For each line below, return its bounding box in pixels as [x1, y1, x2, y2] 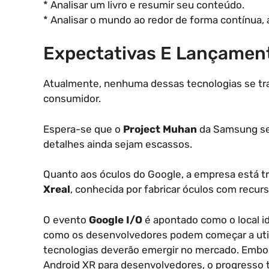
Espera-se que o [43, 122, 123, 135]
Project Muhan [123, 122, 197, 135]
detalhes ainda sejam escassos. [43, 138, 192, 150]
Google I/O [89, 213, 142, 226]
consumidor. [43, 92, 101, 105]
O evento [43, 213, 89, 226]
